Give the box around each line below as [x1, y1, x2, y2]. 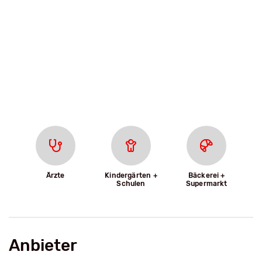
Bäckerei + [188, 171, 225, 180]
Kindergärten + [105, 171, 157, 180]
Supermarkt [185, 180, 227, 188]
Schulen [116, 180, 146, 188]
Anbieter [9, 236, 77, 256]
